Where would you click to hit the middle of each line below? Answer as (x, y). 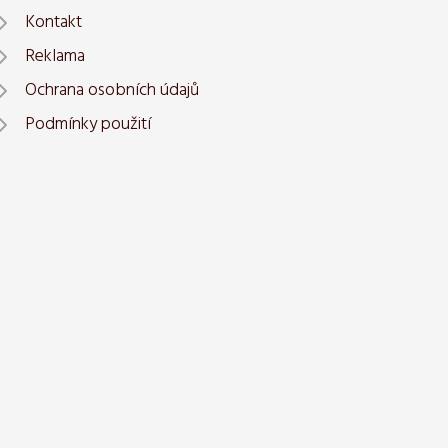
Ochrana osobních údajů (112, 91)
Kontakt (53, 23)
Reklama (55, 57)
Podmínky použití (88, 125)
